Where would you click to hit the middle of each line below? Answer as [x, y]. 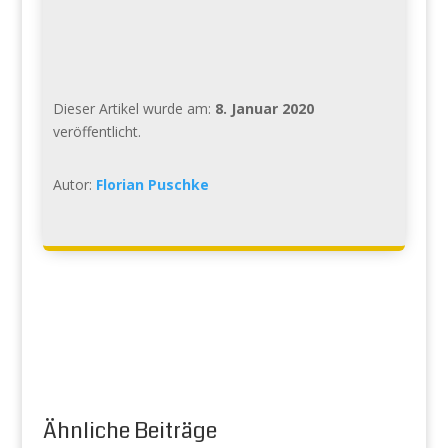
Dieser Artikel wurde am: [133, 108]
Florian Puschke [152, 184]
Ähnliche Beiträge [129, 430]
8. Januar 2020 [264, 108]
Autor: [74, 184]
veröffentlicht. [96, 131]
